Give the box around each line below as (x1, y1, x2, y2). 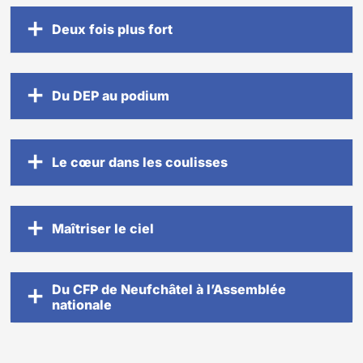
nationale (52, 296, 112, 313)
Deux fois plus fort (52, 20, 173, 37)
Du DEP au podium (52, 87, 169, 104)
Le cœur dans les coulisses (52, 153, 228, 170)
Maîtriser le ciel (52, 220, 154, 237)
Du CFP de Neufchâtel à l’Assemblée (52, 280, 286, 297)
